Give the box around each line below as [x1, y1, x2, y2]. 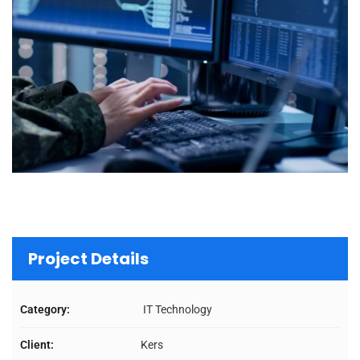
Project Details [28, 247, 149, 271]
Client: [20, 338, 54, 352]
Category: [20, 303, 70, 317]
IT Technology [141, 303, 212, 317]
